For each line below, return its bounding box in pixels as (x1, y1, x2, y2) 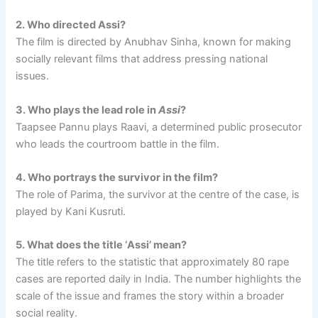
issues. (16, 70, 50, 83)
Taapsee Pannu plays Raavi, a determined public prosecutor (16, 120, 302, 133)
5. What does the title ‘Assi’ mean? (16, 238, 187, 252)
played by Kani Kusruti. (16, 205, 126, 218)
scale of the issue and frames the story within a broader (16, 290, 285, 303)
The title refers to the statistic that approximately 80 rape (16, 256, 290, 269)
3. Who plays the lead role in (16, 103, 159, 116)
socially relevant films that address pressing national (16, 53, 268, 66)
